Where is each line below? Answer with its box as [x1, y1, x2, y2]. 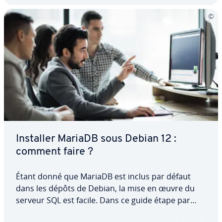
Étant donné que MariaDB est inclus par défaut [16, 171, 191, 182]
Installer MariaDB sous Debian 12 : [16, 134, 176, 145]
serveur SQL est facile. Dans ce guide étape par [16, 195, 190, 206]
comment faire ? [16, 147, 93, 158]
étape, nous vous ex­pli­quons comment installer [16, 207, 193, 218]
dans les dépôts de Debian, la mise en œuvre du [16, 183, 195, 194]
